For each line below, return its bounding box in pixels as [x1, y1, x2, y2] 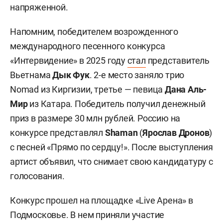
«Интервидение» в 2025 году [10, 55, 127, 66]
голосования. [10, 170, 65, 181]
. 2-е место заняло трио [89, 69, 185, 80]
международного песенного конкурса [10, 40, 165, 51]
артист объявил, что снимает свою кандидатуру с [10, 156, 213, 167]
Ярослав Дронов [142, 127, 210, 138]
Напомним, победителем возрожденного [10, 26, 178, 37]
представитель [145, 55, 210, 66]
